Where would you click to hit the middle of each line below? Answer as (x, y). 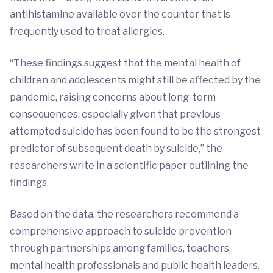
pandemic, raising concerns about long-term (113, 97)
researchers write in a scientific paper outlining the (129, 166)
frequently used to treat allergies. (88, 32)
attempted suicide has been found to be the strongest (135, 132)
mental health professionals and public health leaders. (135, 266)
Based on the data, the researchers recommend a (124, 214)
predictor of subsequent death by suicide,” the (116, 149)
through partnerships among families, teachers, (120, 249)
